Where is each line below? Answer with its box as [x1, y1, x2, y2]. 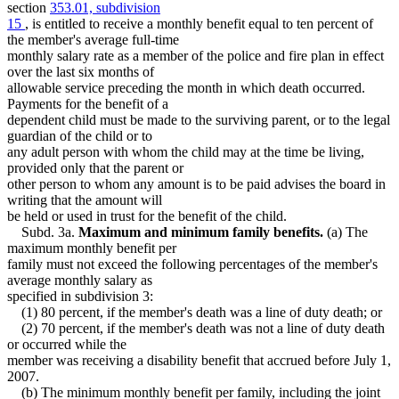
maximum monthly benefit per [7, 240, 176, 256]
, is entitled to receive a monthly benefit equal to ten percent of [25, 15, 373, 31]
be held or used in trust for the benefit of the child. [7, 208, 287, 224]
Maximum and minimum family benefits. [78, 224, 323, 240]
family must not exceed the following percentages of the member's [7, 256, 378, 272]
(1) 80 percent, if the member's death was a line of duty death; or [7, 304, 382, 320]
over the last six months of [7, 63, 154, 79]
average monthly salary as [7, 272, 152, 288]
